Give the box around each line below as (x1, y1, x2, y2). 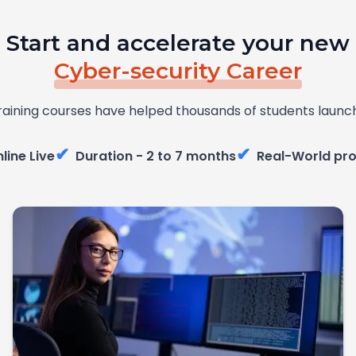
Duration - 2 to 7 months (75, 147, 236, 165)
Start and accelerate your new (6, 29, 350, 56)
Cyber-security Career (54, 57, 302, 84)
